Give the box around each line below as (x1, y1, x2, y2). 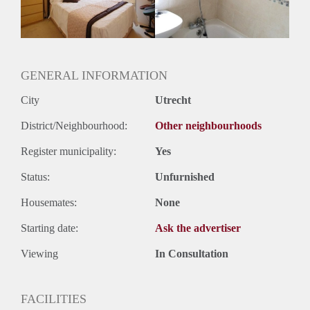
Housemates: (21, 196, 77, 208)
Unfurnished (155, 170, 215, 183)
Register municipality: (21, 145, 116, 157)
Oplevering (21, 32, 70, 44)
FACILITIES (21, 291, 86, 306)
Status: (21, 170, 50, 183)
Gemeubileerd (21, 47, 82, 60)
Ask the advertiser (155, 221, 241, 234)
